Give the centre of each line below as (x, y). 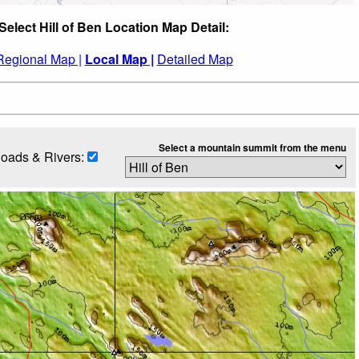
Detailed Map (195, 58)
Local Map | (119, 58)
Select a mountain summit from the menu (252, 147)
